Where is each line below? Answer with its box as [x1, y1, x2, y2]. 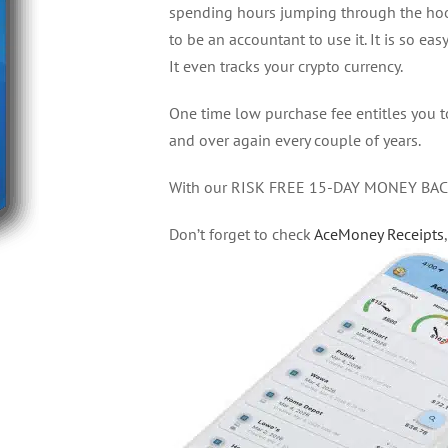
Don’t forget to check [169, 224, 314, 244]
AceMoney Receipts [314, 224, 444, 244]
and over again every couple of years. [169, 130, 421, 150]
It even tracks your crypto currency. [169, 56, 403, 76]
